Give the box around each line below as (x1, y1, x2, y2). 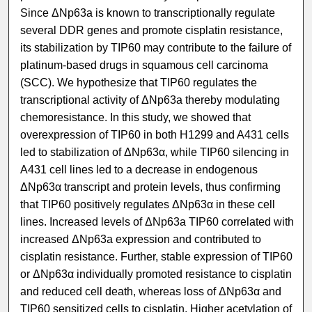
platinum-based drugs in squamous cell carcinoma (20, 59, 269, 72)
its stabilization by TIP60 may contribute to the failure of (20, 42, 292, 54)
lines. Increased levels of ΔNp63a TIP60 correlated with (20, 216, 295, 228)
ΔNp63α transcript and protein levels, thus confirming (20, 181, 281, 194)
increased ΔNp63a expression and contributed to (20, 233, 262, 246)
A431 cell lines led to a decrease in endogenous (20, 164, 258, 176)
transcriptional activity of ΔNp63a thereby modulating (20, 94, 281, 107)
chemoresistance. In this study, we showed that (20, 111, 251, 124)
